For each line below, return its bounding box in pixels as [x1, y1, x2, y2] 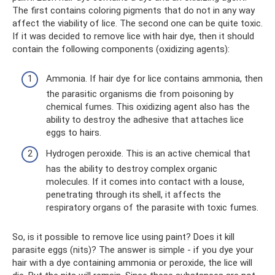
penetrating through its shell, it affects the [46, 188, 221, 200]
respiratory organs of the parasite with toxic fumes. [46, 201, 258, 213]
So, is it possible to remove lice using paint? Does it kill [12, 231, 234, 242]
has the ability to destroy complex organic [46, 163, 217, 174]
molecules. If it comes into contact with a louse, [46, 176, 244, 187]
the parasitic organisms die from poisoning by [46, 88, 233, 99]
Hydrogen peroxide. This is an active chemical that [46, 147, 250, 159]
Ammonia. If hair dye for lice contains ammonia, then [46, 73, 263, 84]
